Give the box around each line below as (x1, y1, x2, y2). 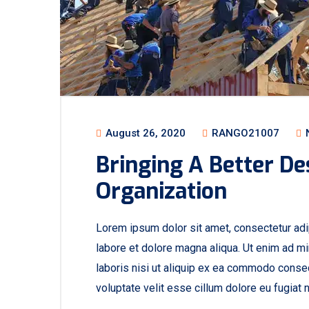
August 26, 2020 (103, 127, 186, 139)
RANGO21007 (209, 127, 279, 139)
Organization (96, 177, 227, 206)
